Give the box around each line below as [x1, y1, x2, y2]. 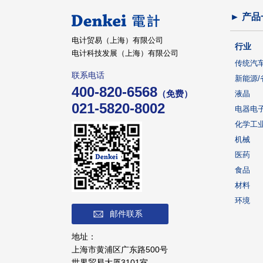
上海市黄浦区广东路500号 [72, 245, 168, 254]
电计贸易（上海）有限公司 [72, 36, 163, 45]
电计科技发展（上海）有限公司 [72, 49, 178, 58]
